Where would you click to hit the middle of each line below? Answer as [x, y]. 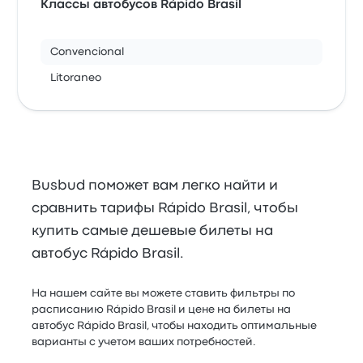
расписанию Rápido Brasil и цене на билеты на [162, 309]
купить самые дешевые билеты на [153, 231]
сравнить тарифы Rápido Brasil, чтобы [165, 208]
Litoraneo [76, 77]
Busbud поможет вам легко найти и [155, 186]
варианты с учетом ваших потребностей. [144, 342]
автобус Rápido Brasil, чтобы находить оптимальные [175, 325]
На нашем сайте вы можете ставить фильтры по [164, 293]
